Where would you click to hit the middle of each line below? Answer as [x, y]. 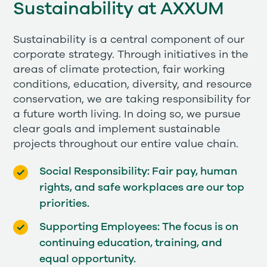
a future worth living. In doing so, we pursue [127, 115]
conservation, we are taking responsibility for [132, 100]
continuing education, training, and [131, 243]
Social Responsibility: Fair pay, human [138, 172]
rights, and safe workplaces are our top [142, 188]
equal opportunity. [87, 259]
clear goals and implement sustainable [117, 130]
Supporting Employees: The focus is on [139, 227]
